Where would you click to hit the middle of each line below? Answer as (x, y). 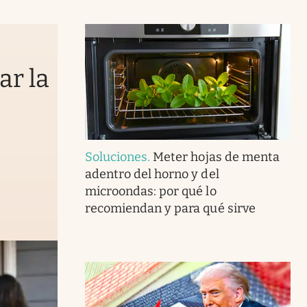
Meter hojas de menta (216, 157)
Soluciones (116, 157)
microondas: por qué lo (150, 191)
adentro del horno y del (152, 174)
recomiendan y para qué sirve (170, 208)
